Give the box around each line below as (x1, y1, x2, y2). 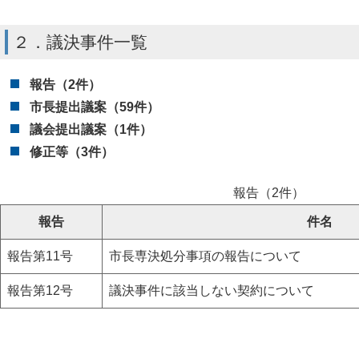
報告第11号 (7, 248, 86, 263)
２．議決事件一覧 (13, 32, 147, 51)
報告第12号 (7, 283, 86, 297)
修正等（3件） (29, 144, 114, 159)
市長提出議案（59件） (29, 99, 159, 114)
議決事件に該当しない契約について (109, 283, 314, 297)
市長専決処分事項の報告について (109, 248, 301, 263)
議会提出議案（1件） (29, 122, 152, 136)
